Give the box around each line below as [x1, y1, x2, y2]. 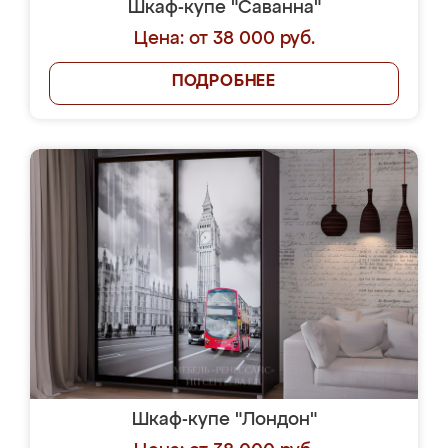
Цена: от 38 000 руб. [133, 30, 315, 48]
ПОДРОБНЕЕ [171, 74, 277, 90]
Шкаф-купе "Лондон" [131, 411, 317, 429]
